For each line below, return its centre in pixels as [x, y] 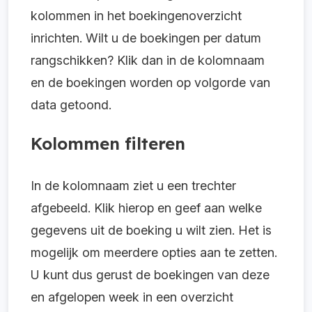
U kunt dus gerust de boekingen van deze [150, 275]
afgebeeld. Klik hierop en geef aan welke [146, 208]
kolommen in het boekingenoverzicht [136, 16]
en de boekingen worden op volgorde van [150, 83]
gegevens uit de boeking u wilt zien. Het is [151, 230]
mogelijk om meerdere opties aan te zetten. [154, 252]
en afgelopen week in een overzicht [132, 297]
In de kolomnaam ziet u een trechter [133, 186]
